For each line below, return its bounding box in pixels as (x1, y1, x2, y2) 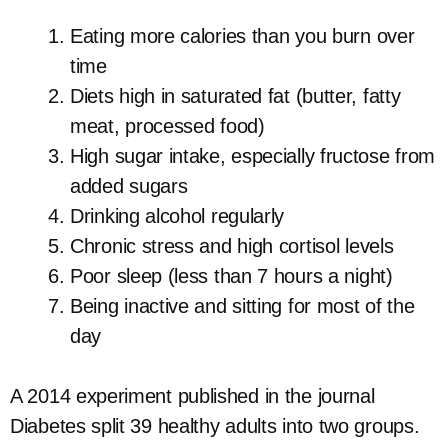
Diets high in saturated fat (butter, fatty (70, 85, 401, 107)
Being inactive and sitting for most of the (70, 295, 415, 317)
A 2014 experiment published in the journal (10, 385, 375, 407)
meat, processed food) (70, 115, 265, 137)
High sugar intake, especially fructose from (70, 145, 436, 167)
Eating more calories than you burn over (70, 25, 415, 47)
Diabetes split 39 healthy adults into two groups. (10, 415, 420, 437)
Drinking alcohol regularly (70, 205, 285, 227)
